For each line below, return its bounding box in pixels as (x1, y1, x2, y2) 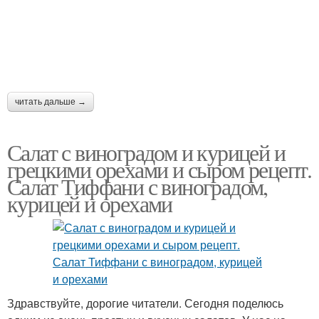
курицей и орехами (7, 188, 172, 219)
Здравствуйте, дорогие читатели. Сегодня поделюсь (7, 295, 283, 311)
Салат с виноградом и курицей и (7, 137, 285, 167)
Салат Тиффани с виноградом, (7, 171, 268, 202)
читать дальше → (15, 97, 86, 107)
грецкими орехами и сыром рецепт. (7, 154, 312, 184)
